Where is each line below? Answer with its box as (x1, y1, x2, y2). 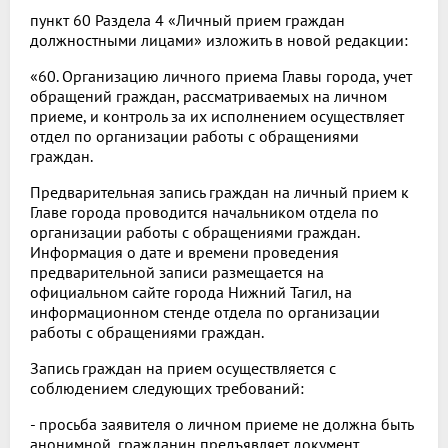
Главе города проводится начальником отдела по (30, 202, 379, 223)
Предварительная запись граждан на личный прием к (30, 182, 409, 203)
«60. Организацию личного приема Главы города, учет (30, 66, 412, 87)
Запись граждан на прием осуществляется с (30, 358, 336, 379)
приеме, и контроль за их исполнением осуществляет (30, 106, 404, 127)
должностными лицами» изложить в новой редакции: (30, 30, 408, 51)
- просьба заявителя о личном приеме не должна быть (30, 414, 413, 435)
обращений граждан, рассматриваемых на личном (30, 86, 387, 107)
